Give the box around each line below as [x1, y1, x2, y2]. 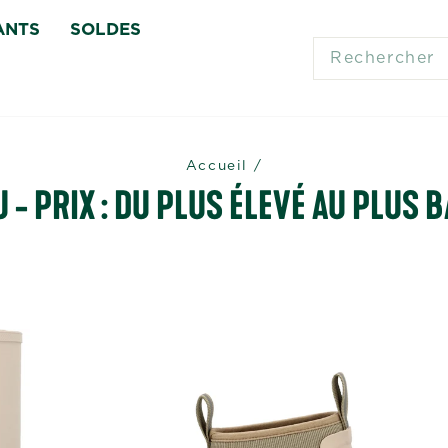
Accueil [185, 159, 248, 173]
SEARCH [312, 34, 396, 49]
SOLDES [70, 20, 141, 38]
